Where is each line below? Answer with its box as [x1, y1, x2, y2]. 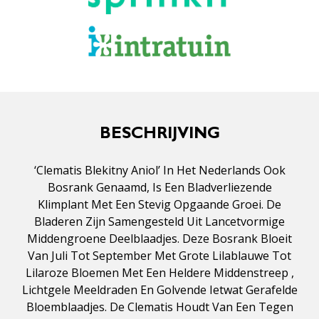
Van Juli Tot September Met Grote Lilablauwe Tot [28, 248, 291, 264]
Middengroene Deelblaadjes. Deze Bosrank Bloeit [27, 231, 292, 247]
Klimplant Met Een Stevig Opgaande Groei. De [38, 197, 281, 213]
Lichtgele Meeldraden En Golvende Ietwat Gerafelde [21, 282, 298, 298]
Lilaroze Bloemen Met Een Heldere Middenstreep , [25, 265, 294, 281]
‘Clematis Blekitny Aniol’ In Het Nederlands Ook [33, 162, 286, 179]
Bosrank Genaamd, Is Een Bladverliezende [47, 179, 272, 196]
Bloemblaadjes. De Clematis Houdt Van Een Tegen [26, 299, 293, 315]
